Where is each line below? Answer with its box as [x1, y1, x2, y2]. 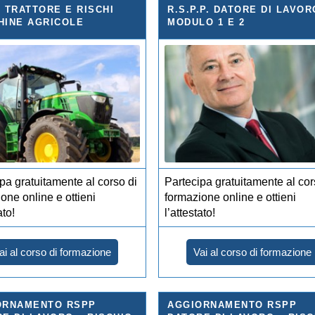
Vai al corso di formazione [193, 245, 312, 258]
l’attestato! [165, 206, 216, 219]
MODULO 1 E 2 [167, 16, 245, 27]
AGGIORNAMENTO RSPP [167, 299, 297, 310]
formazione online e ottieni [165, 191, 297, 203]
